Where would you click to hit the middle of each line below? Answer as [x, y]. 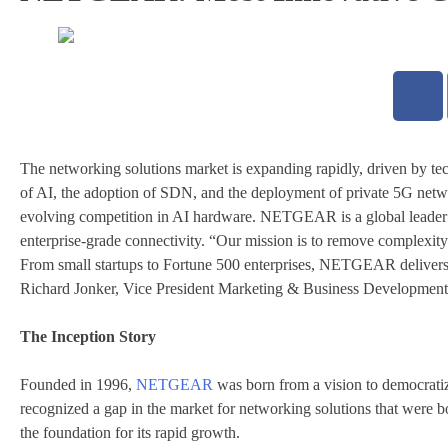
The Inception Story [88, 337]
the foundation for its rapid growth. [130, 433]
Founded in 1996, [78, 385]
